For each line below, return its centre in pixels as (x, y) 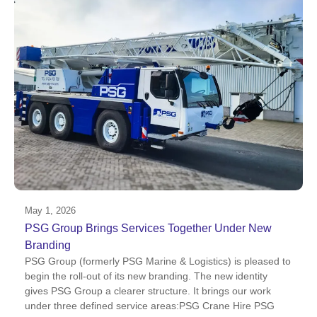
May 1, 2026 (50, 211)
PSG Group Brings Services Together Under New (148, 229)
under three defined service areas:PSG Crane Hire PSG (150, 306)
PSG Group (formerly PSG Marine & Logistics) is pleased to (158, 261)
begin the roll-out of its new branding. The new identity (146, 276)
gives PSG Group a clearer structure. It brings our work (148, 291)
